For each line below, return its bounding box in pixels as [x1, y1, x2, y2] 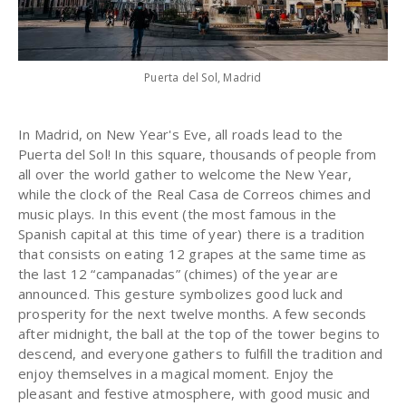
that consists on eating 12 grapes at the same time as [18, 245, 367, 264]
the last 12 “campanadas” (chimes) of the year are [18, 265, 338, 284]
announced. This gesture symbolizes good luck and [18, 285, 343, 304]
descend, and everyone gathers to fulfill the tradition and [18, 344, 383, 363]
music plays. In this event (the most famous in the [18, 205, 337, 224]
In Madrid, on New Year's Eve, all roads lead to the [18, 125, 343, 144]
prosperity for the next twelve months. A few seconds [18, 304, 367, 324]
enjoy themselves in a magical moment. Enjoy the [18, 364, 334, 383]
